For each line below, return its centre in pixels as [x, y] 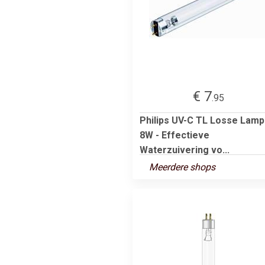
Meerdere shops [182, 167]
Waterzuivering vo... [185, 150]
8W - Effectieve [174, 135]
